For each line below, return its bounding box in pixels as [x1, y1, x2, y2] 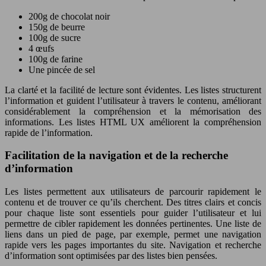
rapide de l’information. [5, 127, 93, 138]
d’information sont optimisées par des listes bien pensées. [5, 251, 217, 261]
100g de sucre [28, 32, 81, 43]
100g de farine [28, 53, 83, 64]
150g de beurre [28, 21, 85, 32]
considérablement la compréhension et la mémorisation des [5, 106, 261, 116]
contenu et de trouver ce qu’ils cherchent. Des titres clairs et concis [5, 197, 261, 208]
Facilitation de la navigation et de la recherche [5, 149, 228, 162]
